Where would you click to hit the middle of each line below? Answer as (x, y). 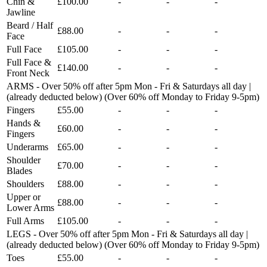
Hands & (24, 123)
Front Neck (28, 73)
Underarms (27, 147)
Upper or (24, 197)
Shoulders (25, 184)
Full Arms (25, 221)
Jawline (21, 12)
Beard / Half (30, 25)
